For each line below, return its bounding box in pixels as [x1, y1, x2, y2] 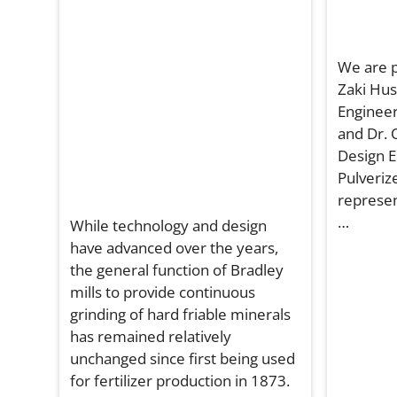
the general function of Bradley [70, 260, 284, 281]
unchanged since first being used [70, 348, 296, 370]
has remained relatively [70, 326, 232, 347]
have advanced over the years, [70, 237, 279, 259]
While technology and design [70, 215, 268, 237]
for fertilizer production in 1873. [70, 370, 291, 392]
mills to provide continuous [70, 282, 256, 303]
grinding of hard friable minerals [70, 304, 292, 325]
